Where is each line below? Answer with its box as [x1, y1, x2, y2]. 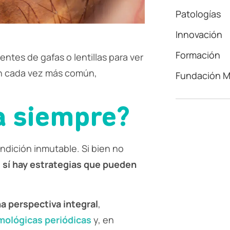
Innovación [176, 28, 222, 41]
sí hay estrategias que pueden [3, 158, 137, 170]
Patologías [176, 8, 221, 21]
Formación [176, 49, 220, 62]
